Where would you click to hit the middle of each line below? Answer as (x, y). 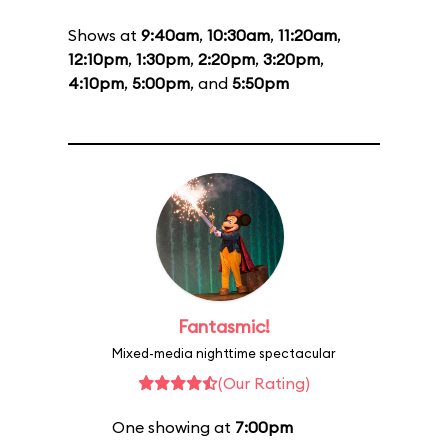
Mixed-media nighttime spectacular (224, 353)
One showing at (173, 427)
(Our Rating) (264, 383)
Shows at (104, 35)
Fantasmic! (224, 326)
